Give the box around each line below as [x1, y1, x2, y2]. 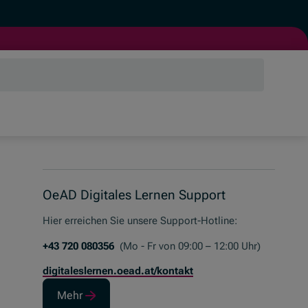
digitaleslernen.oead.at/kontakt [42, 265, 193, 278]
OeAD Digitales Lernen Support [42, 186, 225, 203]
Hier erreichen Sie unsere [42, 214, 160, 228]
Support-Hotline [159, 214, 234, 228]
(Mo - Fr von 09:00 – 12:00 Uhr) [116, 239, 261, 252]
